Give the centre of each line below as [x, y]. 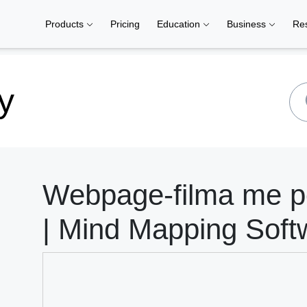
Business [248, 24]
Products [66, 24]
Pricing [125, 24]
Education [180, 24]
